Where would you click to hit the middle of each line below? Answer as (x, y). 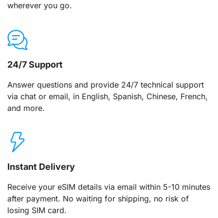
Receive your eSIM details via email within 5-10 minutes (109, 187)
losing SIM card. (37, 210)
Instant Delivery (41, 167)
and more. (26, 108)
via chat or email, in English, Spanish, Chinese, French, (108, 96)
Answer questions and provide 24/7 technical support (106, 84)
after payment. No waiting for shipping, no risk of (98, 199)
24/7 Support (35, 64)
